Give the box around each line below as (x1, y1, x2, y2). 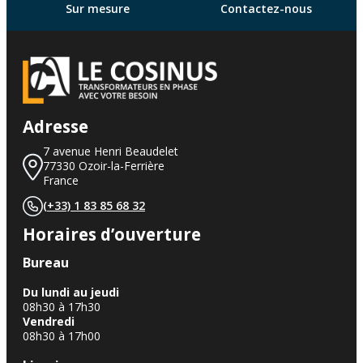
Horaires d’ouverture (23, 223, 201, 246)
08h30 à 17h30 (23, 299, 100, 315)
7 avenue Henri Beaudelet (43, 143, 178, 160)
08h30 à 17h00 (23, 328, 100, 344)
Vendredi (23, 314, 75, 330)
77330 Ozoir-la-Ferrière (43, 158, 164, 174)
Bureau (23, 254, 69, 272)
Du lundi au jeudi (23, 284, 119, 301)
